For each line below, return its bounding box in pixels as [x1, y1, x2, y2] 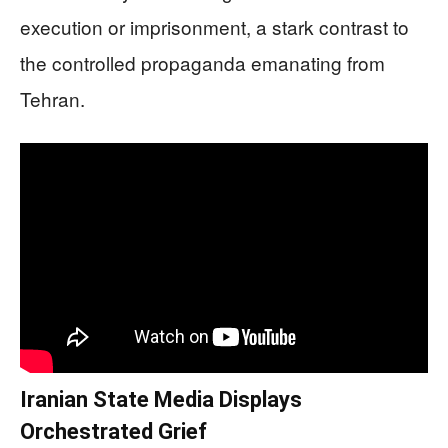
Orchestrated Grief [20, 419, 207, 444]
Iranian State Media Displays [20, 387, 302, 412]
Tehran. [20, 84, 85, 112]
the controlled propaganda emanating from [20, 48, 385, 76]
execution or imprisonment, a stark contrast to [20, 12, 409, 40]
